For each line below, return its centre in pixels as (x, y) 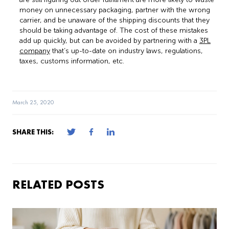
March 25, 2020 (33, 102)
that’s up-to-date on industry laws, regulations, (127, 51)
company (35, 51)
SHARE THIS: (33, 132)
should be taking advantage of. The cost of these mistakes (114, 30)
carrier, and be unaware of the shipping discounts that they (114, 20)
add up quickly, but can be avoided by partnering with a (109, 40)
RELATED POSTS (58, 184)
